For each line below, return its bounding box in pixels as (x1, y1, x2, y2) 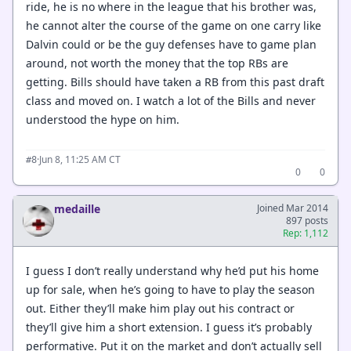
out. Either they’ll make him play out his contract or (26, 300, 295, 316)
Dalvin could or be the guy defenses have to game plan (26, 36, 317, 52)
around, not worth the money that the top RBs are (26, 55, 288, 71)
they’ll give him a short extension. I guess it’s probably (26, 319, 312, 335)
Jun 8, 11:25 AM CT (39, 153, 121, 166)
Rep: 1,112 (283, 226, 328, 240)
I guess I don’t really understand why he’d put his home (26, 262, 319, 278)
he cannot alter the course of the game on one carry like (26, 17, 321, 33)
